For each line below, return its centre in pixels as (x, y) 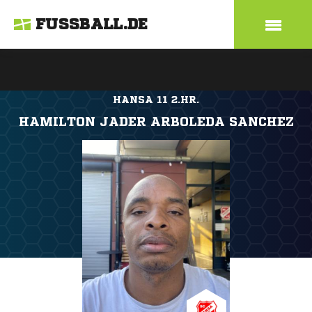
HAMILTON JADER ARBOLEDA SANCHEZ (156, 121)
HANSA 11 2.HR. (156, 100)
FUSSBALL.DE (92, 24)
